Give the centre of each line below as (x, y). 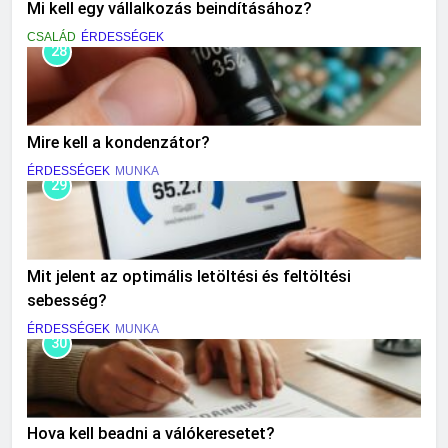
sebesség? (67, 300)
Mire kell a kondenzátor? (118, 142)
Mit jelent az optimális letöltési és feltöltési (189, 276)
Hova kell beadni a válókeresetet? (151, 434)
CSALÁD (51, 36)
